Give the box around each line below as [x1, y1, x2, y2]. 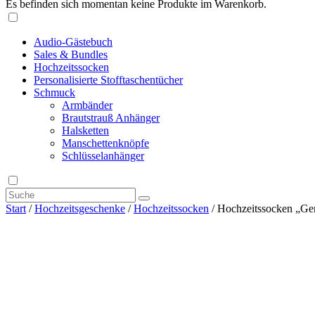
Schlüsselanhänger [62, 149, 144, 162]
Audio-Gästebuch [34, 35, 112, 48]
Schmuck [34, 86, 75, 98]
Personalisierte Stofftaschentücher [34, 73, 183, 86]
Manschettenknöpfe [62, 136, 149, 149]
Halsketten [62, 124, 109, 136]
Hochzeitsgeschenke [34, 202, 125, 214]
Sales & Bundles [34, 48, 108, 60]
